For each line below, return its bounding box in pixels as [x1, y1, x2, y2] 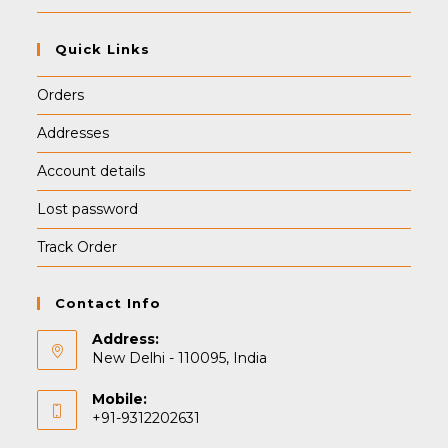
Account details [37, 162, 146, 181]
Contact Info [55, 295, 162, 312]
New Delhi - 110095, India [92, 349, 268, 368]
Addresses [37, 124, 110, 143]
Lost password [37, 200, 139, 219]
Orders [37, 86, 85, 105]
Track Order [37, 238, 118, 257]
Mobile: [92, 390, 148, 409]
